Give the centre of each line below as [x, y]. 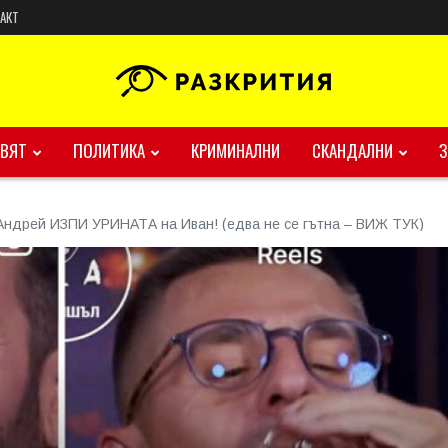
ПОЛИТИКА [109, 150]
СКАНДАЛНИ [352, 150]
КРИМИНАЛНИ [235, 150]
